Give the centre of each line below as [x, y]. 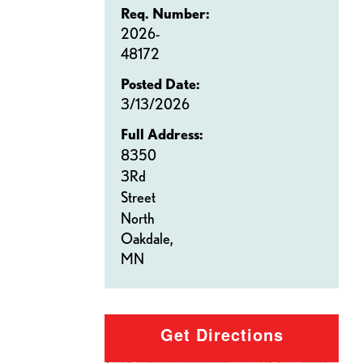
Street [138, 197]
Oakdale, [148, 239]
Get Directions [222, 335]
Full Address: [162, 134]
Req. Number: [165, 13]
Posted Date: [160, 84]
